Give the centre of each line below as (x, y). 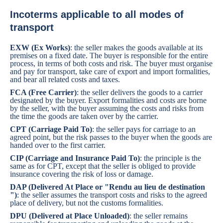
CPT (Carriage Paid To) (51, 129)
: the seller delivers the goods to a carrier (140, 92)
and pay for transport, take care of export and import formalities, (110, 71)
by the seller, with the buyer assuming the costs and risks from (107, 108)
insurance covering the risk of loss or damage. (82, 174)
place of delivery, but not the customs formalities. (87, 203)
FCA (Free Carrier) (43, 92)
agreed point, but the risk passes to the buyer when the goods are (111, 137)
